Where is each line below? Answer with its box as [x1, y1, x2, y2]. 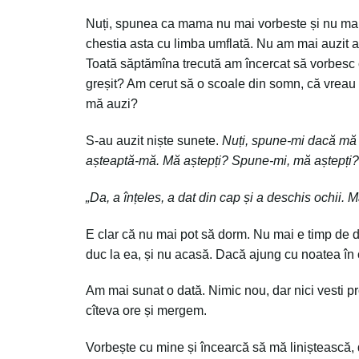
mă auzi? [86, 97, 138, 111]
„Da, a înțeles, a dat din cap [86, 190, 244, 204]
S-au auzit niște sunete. [86, 134, 222, 148]
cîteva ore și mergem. [86, 304, 207, 318]
